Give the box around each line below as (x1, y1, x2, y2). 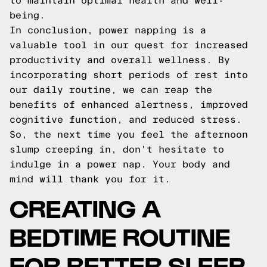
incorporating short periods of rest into (10, 70, 248, 80)
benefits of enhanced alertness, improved (10, 100, 248, 110)
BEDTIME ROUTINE (10, 221, 231, 250)
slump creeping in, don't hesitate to (10, 144, 224, 154)
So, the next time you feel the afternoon (10, 129, 248, 139)
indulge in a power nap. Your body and (10, 159, 230, 169)
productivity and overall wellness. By (10, 55, 230, 65)
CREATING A (10, 193, 161, 222)
